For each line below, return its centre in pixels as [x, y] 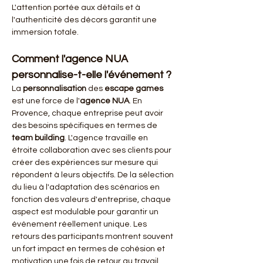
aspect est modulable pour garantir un [86, 212]
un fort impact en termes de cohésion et [89, 249]
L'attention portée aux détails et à [77, 8]
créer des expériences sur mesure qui [86, 163]
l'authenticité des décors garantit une [85, 20]
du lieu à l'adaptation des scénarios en [87, 187]
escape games [134, 89]
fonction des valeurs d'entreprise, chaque [92, 200]
